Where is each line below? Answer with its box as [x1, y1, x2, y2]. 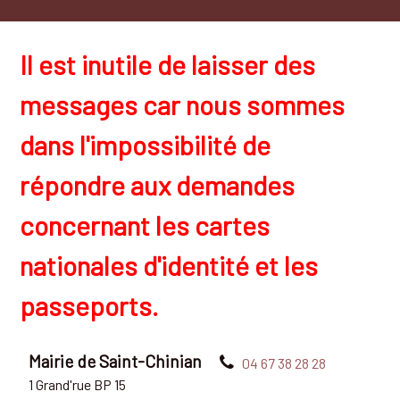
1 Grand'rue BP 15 [29, 375, 127, 393]
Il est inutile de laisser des [20, 47, 316, 80]
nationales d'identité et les [20, 248, 319, 281]
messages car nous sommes [20, 87, 346, 121]
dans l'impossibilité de [20, 128, 271, 161]
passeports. [20, 288, 160, 321]
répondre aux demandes [20, 168, 296, 201]
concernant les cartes [20, 208, 271, 241]
